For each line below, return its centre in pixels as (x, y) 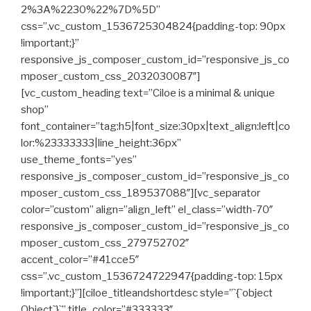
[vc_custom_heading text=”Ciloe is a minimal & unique (148, 93)
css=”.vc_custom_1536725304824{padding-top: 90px (153, 26)
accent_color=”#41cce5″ (80, 260)
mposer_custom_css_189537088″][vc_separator (141, 193)
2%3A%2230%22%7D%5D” (91, 10)
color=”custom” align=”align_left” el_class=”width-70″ (147, 210)
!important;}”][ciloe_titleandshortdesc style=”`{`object (147, 293)
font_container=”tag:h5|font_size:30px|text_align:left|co (155, 126)
